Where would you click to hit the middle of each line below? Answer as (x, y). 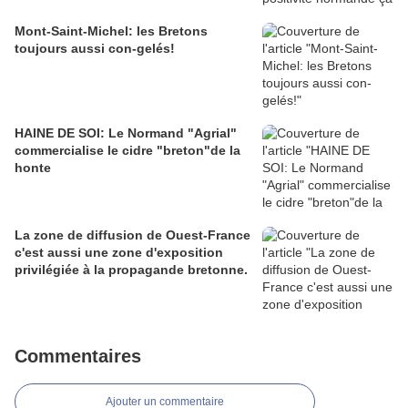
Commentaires (78, 357)
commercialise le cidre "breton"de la (127, 151)
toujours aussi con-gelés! (95, 49)
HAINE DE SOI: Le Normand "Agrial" (126, 133)
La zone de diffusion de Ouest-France (133, 235)
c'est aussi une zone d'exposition (119, 253)
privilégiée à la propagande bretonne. (131, 270)
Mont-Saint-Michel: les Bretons (111, 31)
